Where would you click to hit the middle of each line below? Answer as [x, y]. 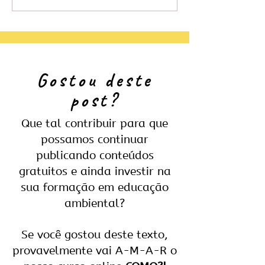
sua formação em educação [95, 188]
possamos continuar [95, 140]
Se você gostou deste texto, [95, 235]
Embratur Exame [63, 9]
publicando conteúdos [95, 156]
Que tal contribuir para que [95, 124]
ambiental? [95, 204]
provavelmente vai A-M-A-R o [95, 251]
